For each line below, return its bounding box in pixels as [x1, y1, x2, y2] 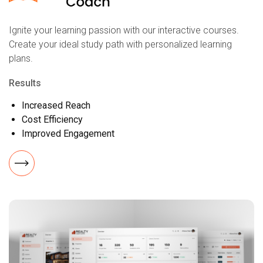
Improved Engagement [22, 128, 114, 140]
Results [9, 77, 41, 89]
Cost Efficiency [22, 114, 83, 126]
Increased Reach [22, 100, 90, 112]
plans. [9, 53, 33, 65]
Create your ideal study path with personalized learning [9, 39, 232, 50]
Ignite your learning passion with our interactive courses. [9, 25, 239, 36]
